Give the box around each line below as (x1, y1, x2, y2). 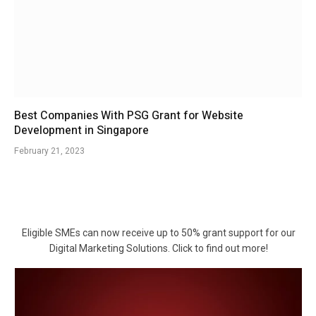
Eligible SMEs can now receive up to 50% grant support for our (21, 227, 296, 239)
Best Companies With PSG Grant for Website (14, 107, 243, 125)
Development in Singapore (14, 122, 149, 140)
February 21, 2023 (14, 145, 85, 158)
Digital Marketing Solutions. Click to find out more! (49, 243, 268, 255)
